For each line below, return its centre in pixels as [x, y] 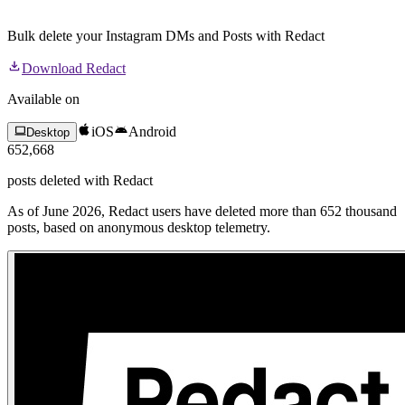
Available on [43, 99]
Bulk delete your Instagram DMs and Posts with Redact [166, 35]
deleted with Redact [94, 181]
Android [153, 132]
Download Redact [74, 68]
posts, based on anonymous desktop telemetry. [139, 228]
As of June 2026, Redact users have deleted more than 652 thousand [202, 212]
